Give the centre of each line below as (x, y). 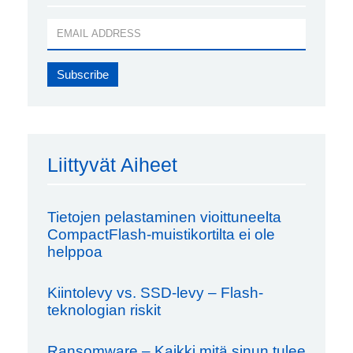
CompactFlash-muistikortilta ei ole (161, 234)
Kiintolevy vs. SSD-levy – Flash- (155, 292)
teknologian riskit (104, 310)
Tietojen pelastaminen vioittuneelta (164, 217)
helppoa (75, 251)
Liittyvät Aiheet (112, 164)
